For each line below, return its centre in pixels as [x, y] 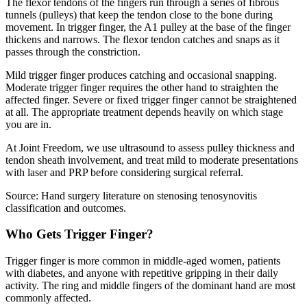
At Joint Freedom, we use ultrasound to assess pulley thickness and [150, 147]
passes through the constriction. [73, 51]
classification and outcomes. [66, 208]
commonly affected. [48, 298]
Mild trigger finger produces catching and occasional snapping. [141, 75]
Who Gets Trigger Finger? [79, 234]
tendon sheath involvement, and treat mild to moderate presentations [152, 160]
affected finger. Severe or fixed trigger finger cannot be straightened [151, 99]
